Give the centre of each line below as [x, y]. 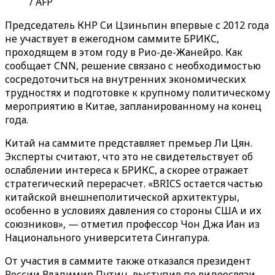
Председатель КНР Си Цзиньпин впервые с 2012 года [137, 25]
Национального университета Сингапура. [107, 238]
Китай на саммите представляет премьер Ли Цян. [129, 143]
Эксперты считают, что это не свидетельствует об [129, 157]
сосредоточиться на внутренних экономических [126, 79]
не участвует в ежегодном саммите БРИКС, [112, 39]
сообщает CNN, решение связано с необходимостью [133, 66]
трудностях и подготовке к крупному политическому [137, 93]
